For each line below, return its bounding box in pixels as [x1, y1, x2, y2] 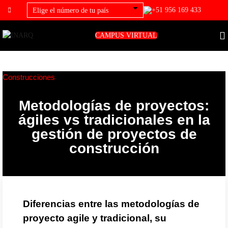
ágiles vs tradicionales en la [18, 112, 210, 128]
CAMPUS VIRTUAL [95, 32, 157, 39]
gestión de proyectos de [31, 126, 197, 142]
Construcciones [3, 73, 55, 81]
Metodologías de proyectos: [19, 98, 209, 113]
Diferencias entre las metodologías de [23, 198, 199, 209]
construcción [69, 140, 159, 156]
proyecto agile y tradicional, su [23, 213, 166, 223]
